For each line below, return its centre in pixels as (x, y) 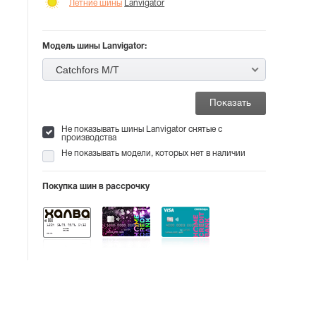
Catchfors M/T (88, 70)
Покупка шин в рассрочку (96, 187)
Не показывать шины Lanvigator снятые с (142, 129)
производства (89, 138)
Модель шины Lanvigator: (95, 46)
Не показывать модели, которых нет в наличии (154, 153)
